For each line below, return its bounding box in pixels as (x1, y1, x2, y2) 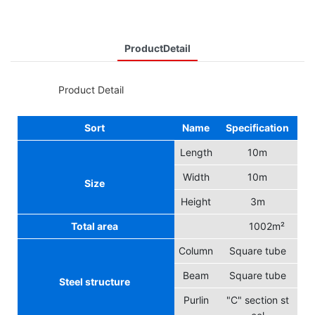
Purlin (183, 293, 209, 306)
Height (181, 195, 212, 207)
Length (179, 146, 212, 158)
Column (179, 244, 214, 257)
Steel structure (58, 275, 130, 288)
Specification (226, 121, 290, 134)
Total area (70, 219, 118, 232)
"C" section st (226, 293, 289, 306)
